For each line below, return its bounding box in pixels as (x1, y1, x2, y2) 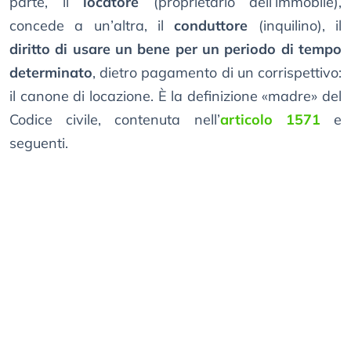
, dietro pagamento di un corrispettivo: (92, 63, 342, 82)
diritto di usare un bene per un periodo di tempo (9, 40, 342, 59)
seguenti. (9, 134, 68, 153)
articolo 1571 (219, 110, 320, 129)
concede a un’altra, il (9, 16, 175, 35)
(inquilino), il (248, 16, 342, 35)
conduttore (174, 16, 248, 35)
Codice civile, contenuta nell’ (9, 110, 220, 129)
